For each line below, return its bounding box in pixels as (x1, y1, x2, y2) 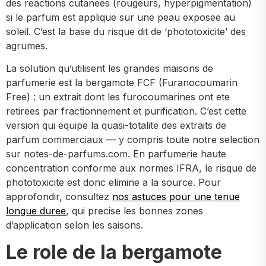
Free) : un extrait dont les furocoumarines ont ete (6, 91, 230, 103)
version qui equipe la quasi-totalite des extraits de (6, 119, 226, 132)
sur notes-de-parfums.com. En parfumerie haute (6, 148, 226, 160)
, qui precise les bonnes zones (66, 205, 203, 217)
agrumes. (6, 39, 47, 52)
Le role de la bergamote (6, 240, 222, 264)
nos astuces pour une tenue (112, 191, 240, 203)
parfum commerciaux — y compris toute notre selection (6, 134, 259, 146)
